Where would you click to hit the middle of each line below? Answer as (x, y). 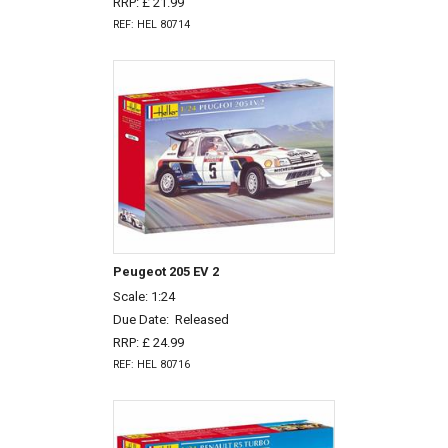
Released (201, 319)
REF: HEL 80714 (151, 25)
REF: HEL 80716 (151, 365)
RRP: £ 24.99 (148, 342)
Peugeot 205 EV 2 (165, 272)
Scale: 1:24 (143, 297)
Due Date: (143, 319)
